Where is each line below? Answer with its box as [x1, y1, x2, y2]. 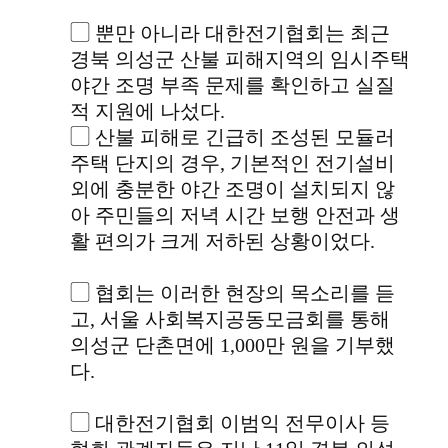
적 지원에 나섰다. [70, 100, 226, 123]
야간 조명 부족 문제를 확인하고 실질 [70, 74, 396, 97]
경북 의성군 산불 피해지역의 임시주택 [70, 48, 411, 71]
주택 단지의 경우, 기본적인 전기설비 [70, 152, 396, 175]
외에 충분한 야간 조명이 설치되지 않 [70, 178, 396, 201]
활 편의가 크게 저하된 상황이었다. [70, 230, 376, 253]
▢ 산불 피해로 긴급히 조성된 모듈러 [70, 126, 396, 149]
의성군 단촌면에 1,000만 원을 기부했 [70, 334, 396, 357]
